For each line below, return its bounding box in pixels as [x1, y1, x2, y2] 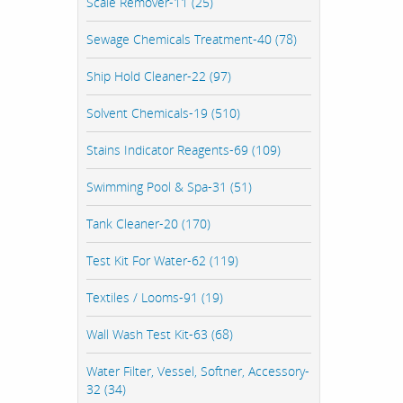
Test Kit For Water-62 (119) [86, 252, 238, 270]
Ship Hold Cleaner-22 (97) [86, 67, 231, 85]
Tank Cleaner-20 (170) [86, 215, 210, 233]
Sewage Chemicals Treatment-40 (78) [86, 31, 297, 49]
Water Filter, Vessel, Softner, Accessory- [86, 363, 309, 381]
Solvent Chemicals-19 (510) [86, 104, 240, 122]
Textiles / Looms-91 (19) [86, 289, 223, 307]
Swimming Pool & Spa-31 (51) [86, 178, 252, 196]
